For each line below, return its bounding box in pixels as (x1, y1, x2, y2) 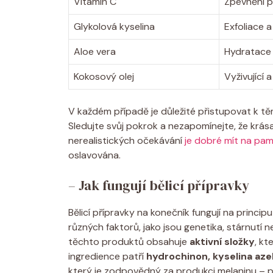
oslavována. (68, 148, 121, 161)
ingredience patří (68, 249, 146, 263)
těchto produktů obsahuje (68, 235, 190, 248)
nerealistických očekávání (68, 133, 185, 147)
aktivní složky (190, 235, 255, 248)
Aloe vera (74, 44, 116, 58)
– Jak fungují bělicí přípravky (68, 175, 249, 194)
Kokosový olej (74, 69, 134, 83)
